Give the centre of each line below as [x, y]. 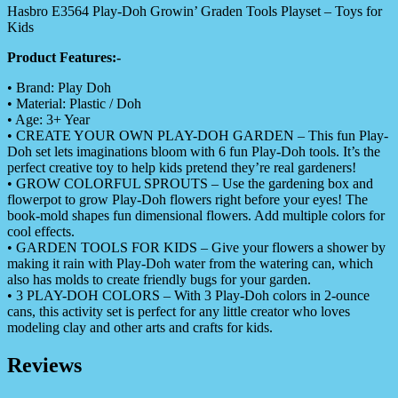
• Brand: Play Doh [59, 88]
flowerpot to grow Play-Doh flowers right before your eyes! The [187, 200]
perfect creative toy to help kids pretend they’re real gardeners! [182, 168]
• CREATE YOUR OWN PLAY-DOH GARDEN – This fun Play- [198, 136]
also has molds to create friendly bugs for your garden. [159, 280]
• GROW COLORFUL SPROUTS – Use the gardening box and [190, 184]
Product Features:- [64, 58]
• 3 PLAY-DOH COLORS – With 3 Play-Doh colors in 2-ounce [188, 296]
